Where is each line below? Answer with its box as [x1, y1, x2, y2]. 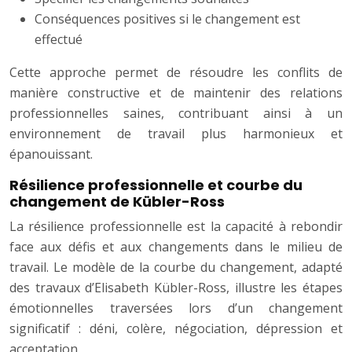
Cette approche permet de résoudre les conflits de [9, 64, 343, 82]
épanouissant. [9, 145, 93, 163]
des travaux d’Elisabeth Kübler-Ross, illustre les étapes [9, 279, 343, 297]
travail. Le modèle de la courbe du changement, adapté [9, 258, 343, 277]
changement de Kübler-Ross [9, 192, 225, 212]
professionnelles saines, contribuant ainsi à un [9, 104, 343, 123]
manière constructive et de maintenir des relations [9, 84, 343, 102]
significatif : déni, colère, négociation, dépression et [9, 320, 343, 338]
